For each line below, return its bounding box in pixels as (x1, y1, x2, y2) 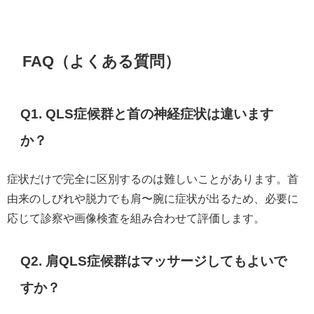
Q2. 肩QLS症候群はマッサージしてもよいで (20, 254, 287, 268)
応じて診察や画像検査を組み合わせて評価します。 (7, 212, 265, 224)
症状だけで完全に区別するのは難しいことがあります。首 (7, 172, 299, 184)
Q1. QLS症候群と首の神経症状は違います (20, 107, 274, 121)
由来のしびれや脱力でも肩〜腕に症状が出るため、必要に (7, 192, 299, 204)
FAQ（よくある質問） (22, 53, 181, 69)
